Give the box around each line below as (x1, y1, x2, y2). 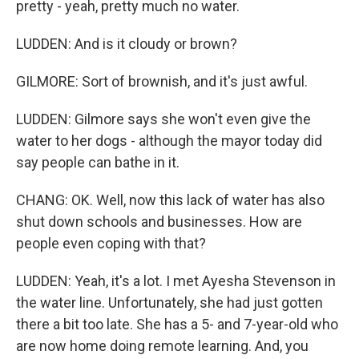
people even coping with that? (16, 235, 206, 252)
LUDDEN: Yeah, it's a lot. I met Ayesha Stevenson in (16, 272, 336, 289)
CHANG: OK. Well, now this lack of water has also (16, 192, 325, 208)
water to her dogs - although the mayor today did (16, 132, 322, 149)
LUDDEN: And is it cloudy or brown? (16, 35, 237, 52)
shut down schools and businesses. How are (16, 213, 302, 230)
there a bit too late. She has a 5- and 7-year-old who (16, 316, 338, 333)
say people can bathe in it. (16, 154, 179, 171)
